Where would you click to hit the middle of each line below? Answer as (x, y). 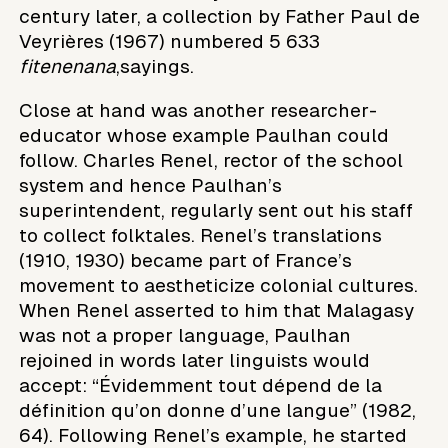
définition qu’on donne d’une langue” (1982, (218, 410)
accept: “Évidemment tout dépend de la (201, 385)
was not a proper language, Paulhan (185, 335)
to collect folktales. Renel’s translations (201, 235)
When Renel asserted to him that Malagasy (217, 310)
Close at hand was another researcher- (198, 110)
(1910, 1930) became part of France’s (186, 260)
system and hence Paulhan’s (151, 185)
